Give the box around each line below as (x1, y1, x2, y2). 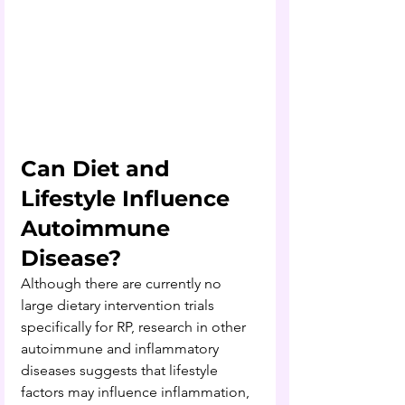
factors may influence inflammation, (21, 382, 253, 400)
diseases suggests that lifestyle (21, 361, 221, 379)
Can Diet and (21, 155, 176, 182)
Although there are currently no (21, 274, 225, 292)
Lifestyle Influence (21, 184, 236, 212)
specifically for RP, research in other (21, 317, 250, 335)
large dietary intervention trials (21, 296, 218, 314)
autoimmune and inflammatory (21, 339, 222, 357)
